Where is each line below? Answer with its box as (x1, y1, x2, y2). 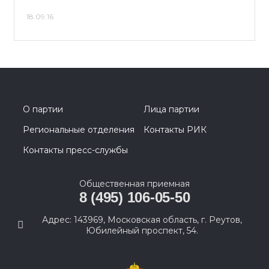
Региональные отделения (23, 124, 134, 135)
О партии (23, 104, 63, 115)
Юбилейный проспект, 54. (85, 225, 198, 236)
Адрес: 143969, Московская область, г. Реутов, (41, 214, 242, 225)
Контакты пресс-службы (23, 145, 128, 156)
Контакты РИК (144, 124, 207, 135)
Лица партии (144, 104, 199, 115)
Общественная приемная (79, 178, 190, 189)
